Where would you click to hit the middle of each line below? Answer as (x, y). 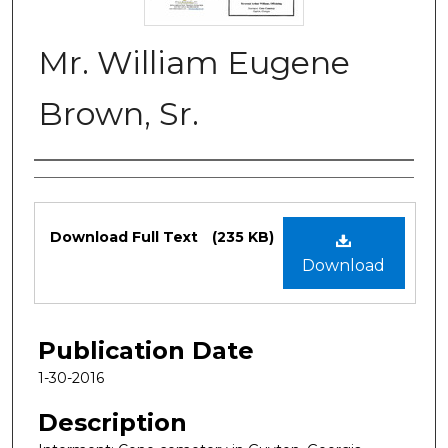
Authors (81, 181)
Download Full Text (126, 236)
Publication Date (146, 350)
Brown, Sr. (118, 113)
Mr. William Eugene (194, 62)
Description (112, 422)
